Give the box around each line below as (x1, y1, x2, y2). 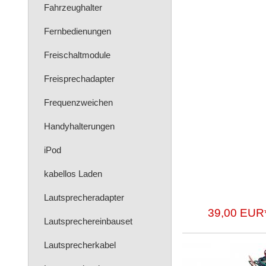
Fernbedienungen (44, 26, 111, 36)
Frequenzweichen (44, 97, 113, 107)
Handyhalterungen (44, 121, 115, 131)
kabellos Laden (44, 169, 102, 179)
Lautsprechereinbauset (44, 216, 132, 226)
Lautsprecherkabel (44, 240, 116, 250)
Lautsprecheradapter (44, 192, 124, 202)
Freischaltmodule (44, 50, 110, 60)
